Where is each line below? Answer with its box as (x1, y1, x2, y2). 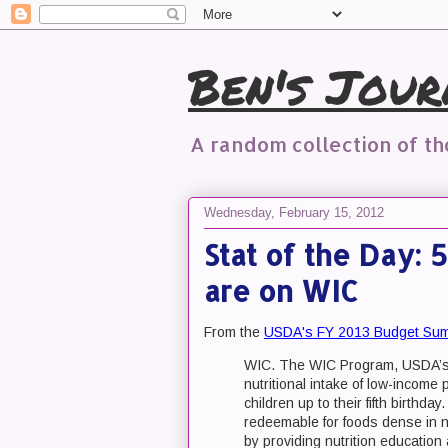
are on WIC (204, 273, 358, 309)
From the (204, 324, 264, 340)
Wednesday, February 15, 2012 (204, 204, 384, 220)
